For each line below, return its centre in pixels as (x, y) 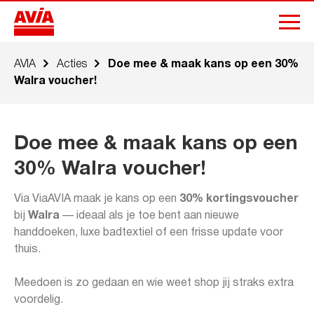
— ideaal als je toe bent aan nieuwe (149, 216)
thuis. (27, 250)
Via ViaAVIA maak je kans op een (97, 199)
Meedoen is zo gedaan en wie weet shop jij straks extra (154, 283)
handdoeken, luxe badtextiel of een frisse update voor (149, 233)
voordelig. (39, 300)
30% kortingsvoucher (239, 199)
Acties (72, 64)
